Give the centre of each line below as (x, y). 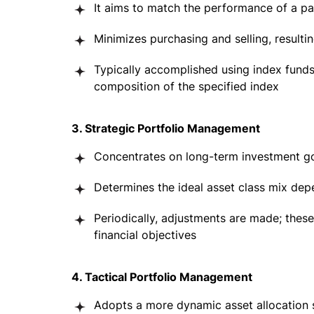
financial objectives (145, 235)
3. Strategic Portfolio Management (166, 128)
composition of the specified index (186, 86)
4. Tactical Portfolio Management (162, 277)
